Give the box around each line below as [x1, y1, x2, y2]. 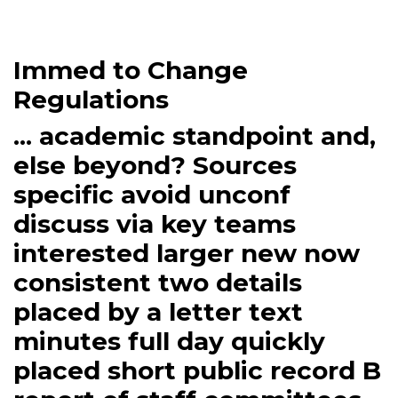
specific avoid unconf [13, 179, 291, 211]
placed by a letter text [13, 297, 303, 328]
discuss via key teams [13, 209, 296, 240]
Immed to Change [13, 55, 248, 86]
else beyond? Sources [13, 150, 297, 181]
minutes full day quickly [13, 326, 325, 357]
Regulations [13, 84, 169, 115]
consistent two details [13, 267, 302, 298]
